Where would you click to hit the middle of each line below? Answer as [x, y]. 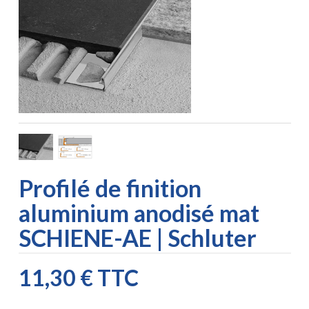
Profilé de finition [110, 188]
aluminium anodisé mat [139, 212]
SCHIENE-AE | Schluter [137, 237]
